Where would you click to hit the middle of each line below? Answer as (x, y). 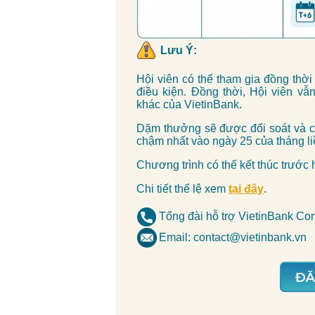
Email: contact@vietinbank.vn (233, 237)
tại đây (246, 189)
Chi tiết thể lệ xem (182, 189)
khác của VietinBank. (189, 104)
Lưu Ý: (179, 50)
